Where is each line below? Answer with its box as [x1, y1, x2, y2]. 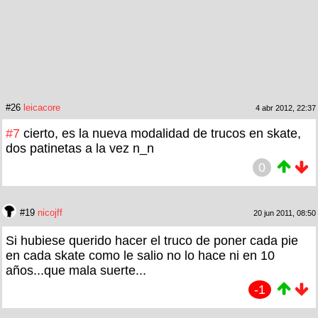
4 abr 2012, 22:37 [256, 104, 316, 113]
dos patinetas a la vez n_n [6, 141, 154, 156]
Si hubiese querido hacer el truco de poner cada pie [6, 234, 298, 248]
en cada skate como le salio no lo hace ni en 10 [6, 248, 275, 263]
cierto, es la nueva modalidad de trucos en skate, [23, 126, 301, 141]
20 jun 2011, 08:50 [253, 209, 316, 218]
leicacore [23, 102, 60, 114]
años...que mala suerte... [6, 263, 146, 278]
